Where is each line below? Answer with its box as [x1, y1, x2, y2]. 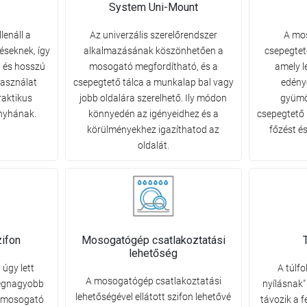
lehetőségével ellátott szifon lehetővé [75, 291, 232, 303]
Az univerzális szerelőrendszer [89, 29, 217, 41]
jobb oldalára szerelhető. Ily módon [79, 93, 228, 104]
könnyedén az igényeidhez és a [88, 108, 219, 120]
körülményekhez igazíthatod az [87, 124, 220, 136]
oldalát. [137, 140, 169, 151]
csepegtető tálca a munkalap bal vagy [73, 77, 234, 88]
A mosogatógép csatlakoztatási [85, 275, 221, 287]
